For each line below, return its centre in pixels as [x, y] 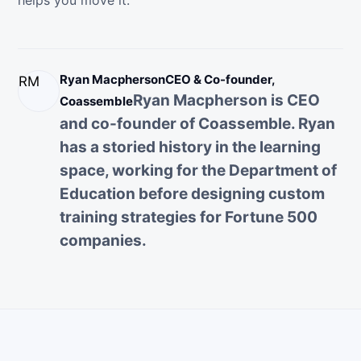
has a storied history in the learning [190, 147]
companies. [103, 241]
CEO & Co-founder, [220, 80]
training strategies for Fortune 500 [189, 218]
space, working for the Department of [198, 171]
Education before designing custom [192, 194]
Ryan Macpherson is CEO [226, 101]
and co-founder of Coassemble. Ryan [197, 124]
